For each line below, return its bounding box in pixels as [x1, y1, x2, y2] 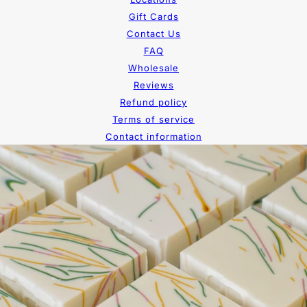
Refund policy [120, 97, 187, 108]
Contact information [105, 131, 202, 143]
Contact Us [126, 28, 181, 40]
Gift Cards [128, 11, 179, 23]
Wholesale [128, 62, 179, 74]
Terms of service [112, 114, 195, 125]
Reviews [133, 79, 174, 91]
